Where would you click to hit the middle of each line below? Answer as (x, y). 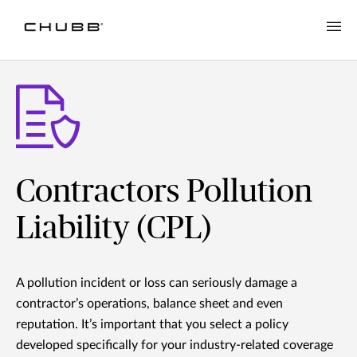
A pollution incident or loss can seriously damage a (157, 283)
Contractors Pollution (164, 192)
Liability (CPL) (114, 229)
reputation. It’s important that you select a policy (152, 325)
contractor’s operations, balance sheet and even (149, 304)
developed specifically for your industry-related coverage (175, 345)
